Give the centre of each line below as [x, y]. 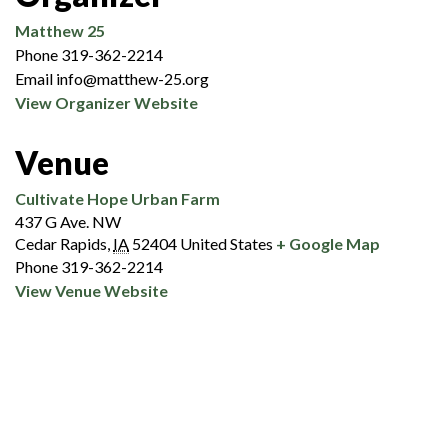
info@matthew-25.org [132, 78]
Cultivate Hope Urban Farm [117, 198]
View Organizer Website [106, 102]
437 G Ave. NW [68, 221]
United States [226, 243]
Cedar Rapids [61, 243]
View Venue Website [91, 290]
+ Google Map [328, 243]
